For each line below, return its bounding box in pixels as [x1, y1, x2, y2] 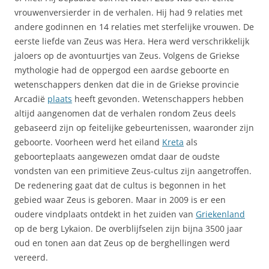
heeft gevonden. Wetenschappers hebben [72, 93, 244, 104]
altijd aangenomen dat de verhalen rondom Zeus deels [14, 107, 236, 119]
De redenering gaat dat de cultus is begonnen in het [14, 180, 226, 191]
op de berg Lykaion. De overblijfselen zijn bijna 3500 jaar [14, 223, 243, 234]
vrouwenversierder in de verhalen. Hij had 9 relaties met [14, 7, 243, 18]
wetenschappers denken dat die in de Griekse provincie [14, 79, 239, 90]
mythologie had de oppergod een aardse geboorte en [14, 64, 229, 76]
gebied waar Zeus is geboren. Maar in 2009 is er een [14, 194, 226, 205]
